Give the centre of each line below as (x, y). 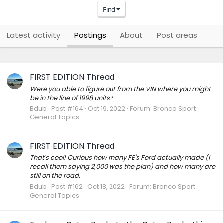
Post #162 (67, 186)
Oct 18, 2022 (106, 186)
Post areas (177, 35)
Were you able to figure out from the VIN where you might (120, 89)
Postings (90, 35)
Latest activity (34, 35)
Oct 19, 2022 (107, 108)
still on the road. (55, 176)
